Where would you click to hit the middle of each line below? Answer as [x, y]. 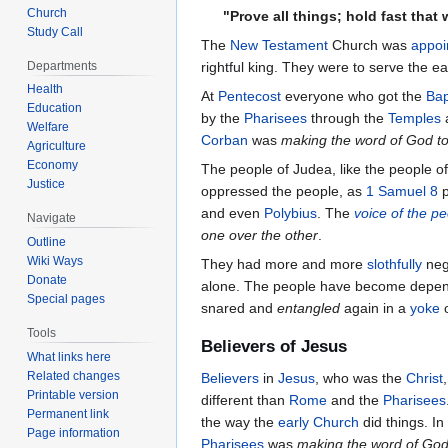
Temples [414, 117]
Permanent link [68, 413]
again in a [375, 307]
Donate [47, 280]
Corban [224, 139]
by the [222, 117]
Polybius [290, 212]
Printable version [73, 394]
